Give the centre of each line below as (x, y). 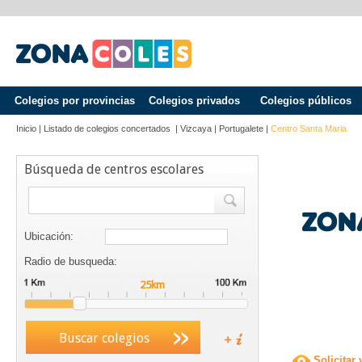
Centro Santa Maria (309, 128)
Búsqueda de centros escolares (114, 169)
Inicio (26, 128)
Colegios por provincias (74, 101)
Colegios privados (194, 101)
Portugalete (241, 128)
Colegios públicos (305, 101)
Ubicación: (49, 236)
